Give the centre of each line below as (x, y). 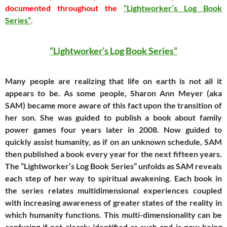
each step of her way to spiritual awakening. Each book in (113, 178)
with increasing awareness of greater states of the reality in (113, 203)
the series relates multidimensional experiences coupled (113, 191)
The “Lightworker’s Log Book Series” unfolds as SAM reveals (113, 166)
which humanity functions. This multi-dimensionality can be (113, 215)
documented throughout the (64, 8)
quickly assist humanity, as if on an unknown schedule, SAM (113, 142)
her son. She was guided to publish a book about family (113, 118)
